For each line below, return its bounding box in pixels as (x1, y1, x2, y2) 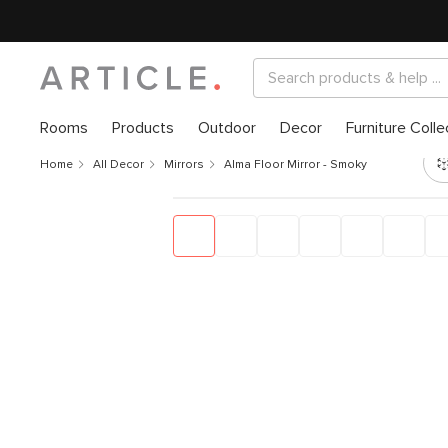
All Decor (93, 159, 144, 171)
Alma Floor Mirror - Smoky (224, 159, 367, 171)
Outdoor (198, 120, 256, 136)
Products (112, 120, 174, 136)
